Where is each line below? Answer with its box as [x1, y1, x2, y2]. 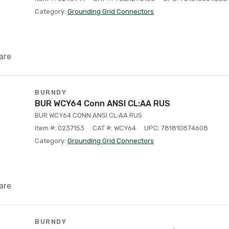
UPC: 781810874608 [144, 124, 208, 132]
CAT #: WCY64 [93, 124, 136, 132]
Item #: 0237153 [35, 124, 84, 132]
